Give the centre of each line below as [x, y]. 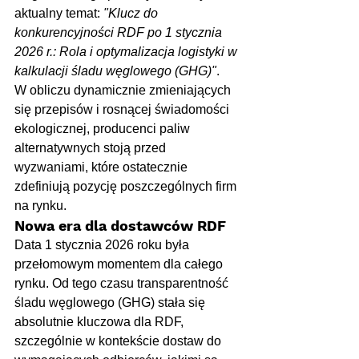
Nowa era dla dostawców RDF [120, 226]
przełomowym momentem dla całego [120, 264]
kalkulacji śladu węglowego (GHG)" [115, 71]
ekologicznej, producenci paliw [104, 129]
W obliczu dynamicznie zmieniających [124, 91]
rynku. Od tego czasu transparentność [123, 284]
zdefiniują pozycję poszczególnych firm [127, 187]
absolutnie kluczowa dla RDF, [101, 322]
